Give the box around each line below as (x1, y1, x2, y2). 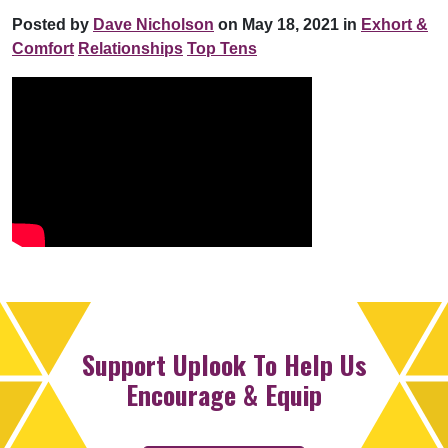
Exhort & (361, 15, 428, 33)
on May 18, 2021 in (214, 15, 357, 33)
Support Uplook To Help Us (81, 344, 367, 384)
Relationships (78, 39, 183, 57)
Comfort (12, 39, 74, 57)
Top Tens (187, 39, 257, 57)
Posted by (12, 15, 93, 33)
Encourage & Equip (126, 374, 322, 414)
